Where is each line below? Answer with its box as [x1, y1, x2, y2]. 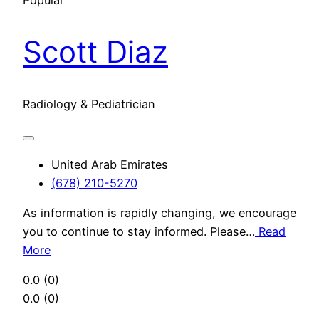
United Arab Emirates [51, 157, 168, 172]
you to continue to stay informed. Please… [23, 224, 255, 239]
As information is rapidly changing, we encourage [23, 205, 296, 220]
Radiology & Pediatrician [23, 97, 155, 112]
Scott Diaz [23, 33, 168, 70]
